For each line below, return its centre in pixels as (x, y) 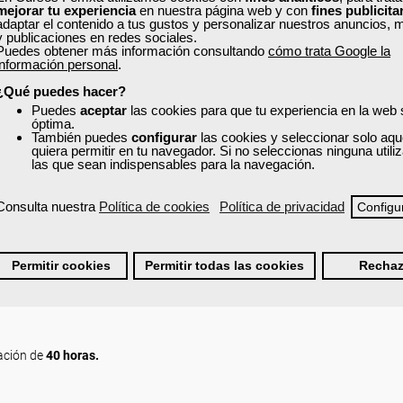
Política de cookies (154, 206)
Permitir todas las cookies (225, 265)
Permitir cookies (62, 265)
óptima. (53, 123)
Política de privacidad (282, 206)
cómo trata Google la (329, 50)
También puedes (81, 137)
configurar (164, 137)
